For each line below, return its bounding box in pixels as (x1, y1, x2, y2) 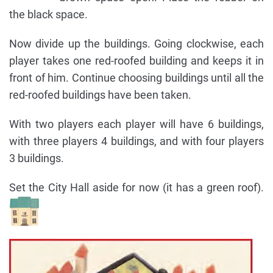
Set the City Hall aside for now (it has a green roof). (9, 181, 264, 194)
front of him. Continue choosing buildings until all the (9, 71, 264, 85)
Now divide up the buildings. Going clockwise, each (9, 37, 264, 51)
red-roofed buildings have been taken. (9, 88, 191, 102)
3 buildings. (9, 152, 64, 165)
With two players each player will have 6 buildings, (9, 118, 264, 131)
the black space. (9, 8, 88, 21)
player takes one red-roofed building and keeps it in (9, 54, 264, 68)
